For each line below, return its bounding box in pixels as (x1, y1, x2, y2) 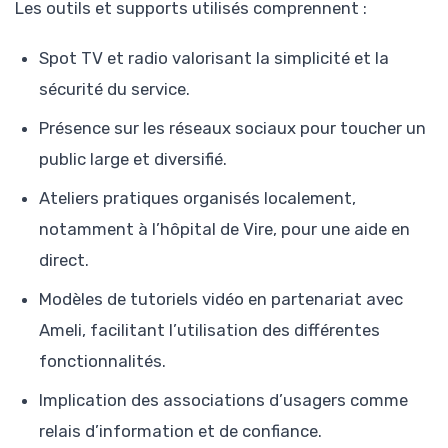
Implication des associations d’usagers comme (39, 390, 408, 410)
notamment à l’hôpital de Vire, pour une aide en (39, 219, 410, 239)
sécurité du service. (39, 79, 190, 99)
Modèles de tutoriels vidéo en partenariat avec (39, 289, 403, 309)
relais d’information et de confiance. (39, 421, 322, 441)
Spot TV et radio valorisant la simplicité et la (39, 48, 389, 68)
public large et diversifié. (39, 149, 227, 169)
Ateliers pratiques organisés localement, (39, 188, 356, 208)
